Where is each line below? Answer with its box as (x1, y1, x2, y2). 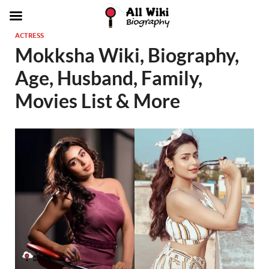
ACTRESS (15, 31, 44, 40)
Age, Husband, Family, (15, 66, 202, 89)
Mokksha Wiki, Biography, (15, 43, 239, 67)
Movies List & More (15, 89, 180, 112)
